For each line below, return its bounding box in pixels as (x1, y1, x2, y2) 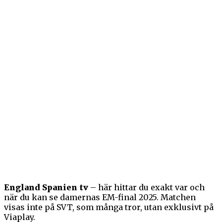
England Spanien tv (4, 182, 88, 192)
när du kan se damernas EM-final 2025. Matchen (4, 192, 196, 202)
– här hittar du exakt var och (88, 182, 205, 192)
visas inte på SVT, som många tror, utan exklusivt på (4, 202, 214, 212)
